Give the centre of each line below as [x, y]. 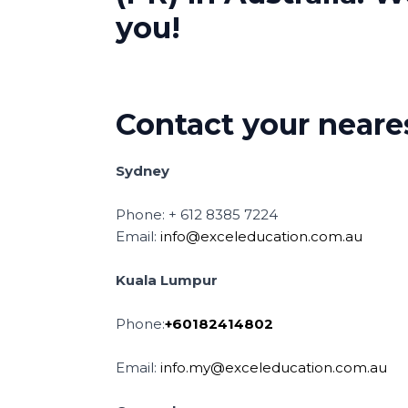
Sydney [143, 171]
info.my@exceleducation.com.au [274, 367]
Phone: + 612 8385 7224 [197, 214]
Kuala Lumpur [167, 280]
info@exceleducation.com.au [261, 236]
